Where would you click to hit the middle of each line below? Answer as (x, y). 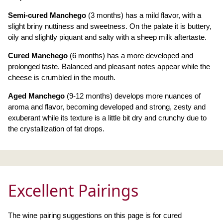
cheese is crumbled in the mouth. (62, 77)
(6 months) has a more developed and (130, 56)
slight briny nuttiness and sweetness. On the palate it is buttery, (110, 26)
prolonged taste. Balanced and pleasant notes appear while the (109, 66)
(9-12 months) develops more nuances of (133, 96)
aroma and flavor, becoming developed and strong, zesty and (107, 107)
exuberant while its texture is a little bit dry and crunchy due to (107, 118)
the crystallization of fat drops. (56, 129)
